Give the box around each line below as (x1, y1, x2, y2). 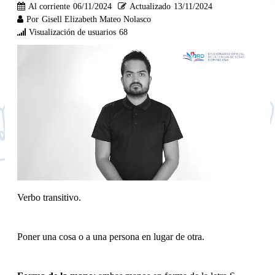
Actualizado (130, 1, 171, 11)
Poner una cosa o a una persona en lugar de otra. (17, 231, 204, 242)
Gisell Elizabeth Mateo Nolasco (42, 14, 151, 24)
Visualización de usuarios (29, 27, 116, 37)
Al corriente (28, 1, 70, 11)
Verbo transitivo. (17, 192, 81, 203)
